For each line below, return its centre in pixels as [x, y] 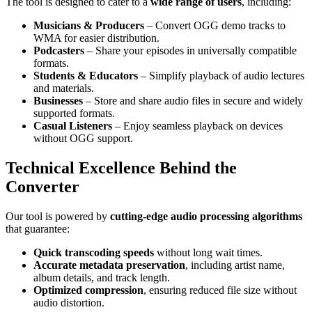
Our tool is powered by [58, 216]
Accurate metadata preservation [109, 265]
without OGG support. [83, 139]
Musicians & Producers [89, 26]
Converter [42, 187]
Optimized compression [88, 290]
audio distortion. [69, 302]
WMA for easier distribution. [96, 38]
